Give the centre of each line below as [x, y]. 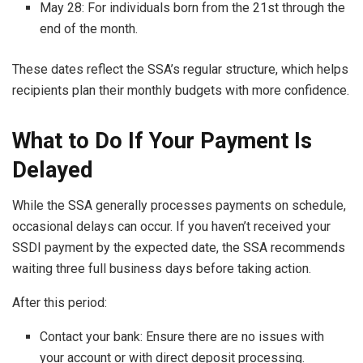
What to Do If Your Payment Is [162, 141]
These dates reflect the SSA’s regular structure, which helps [180, 70]
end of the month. [89, 29]
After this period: [60, 303]
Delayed [52, 170]
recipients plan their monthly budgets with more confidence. [181, 91]
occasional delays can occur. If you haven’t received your [171, 227]
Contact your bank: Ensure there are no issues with [182, 337]
